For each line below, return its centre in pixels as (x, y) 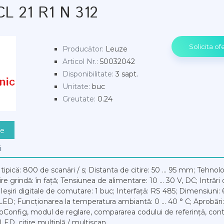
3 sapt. (127, 74)
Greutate (78, 99)
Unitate (75, 86)
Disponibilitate (87, 74)
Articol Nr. (79, 61)
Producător (82, 49)
